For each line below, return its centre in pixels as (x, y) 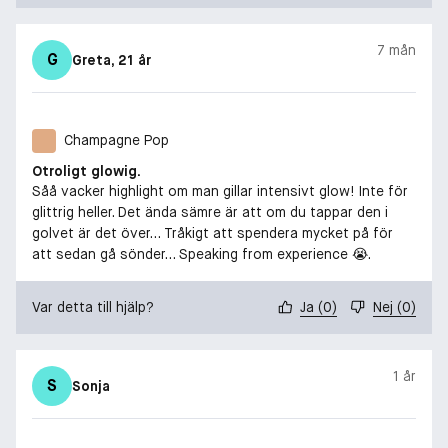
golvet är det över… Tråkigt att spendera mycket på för (212, 232)
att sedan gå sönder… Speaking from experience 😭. (201, 253)
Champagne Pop (116, 140)
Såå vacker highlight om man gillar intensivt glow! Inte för (220, 190)
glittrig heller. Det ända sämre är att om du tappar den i (210, 211)
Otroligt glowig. (86, 170)
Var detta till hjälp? (93, 306)
